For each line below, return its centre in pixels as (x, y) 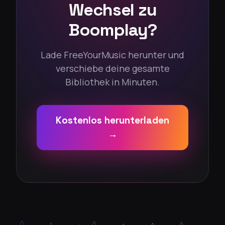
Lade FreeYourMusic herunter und (113, 55)
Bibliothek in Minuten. (113, 82)
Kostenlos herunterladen (113, 121)
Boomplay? (113, 30)
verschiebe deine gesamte (113, 69)
